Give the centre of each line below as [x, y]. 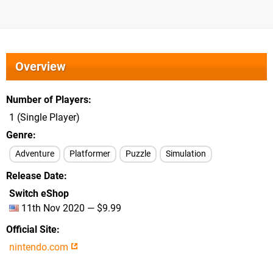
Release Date [35, 176]
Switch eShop [39, 193]
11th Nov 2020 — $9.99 [70, 208]
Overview [41, 66]
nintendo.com [40, 247]
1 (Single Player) [44, 117]
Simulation [186, 154]
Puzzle [138, 154]
